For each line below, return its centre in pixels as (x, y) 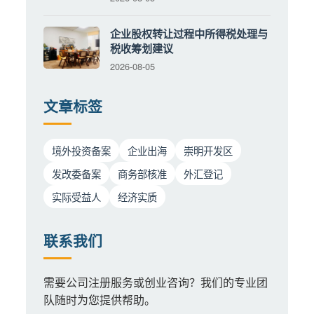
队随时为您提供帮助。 (100, 299)
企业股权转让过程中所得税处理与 (189, 33)
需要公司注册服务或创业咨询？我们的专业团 (156, 282)
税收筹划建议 (142, 48)
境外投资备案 (82, 150)
